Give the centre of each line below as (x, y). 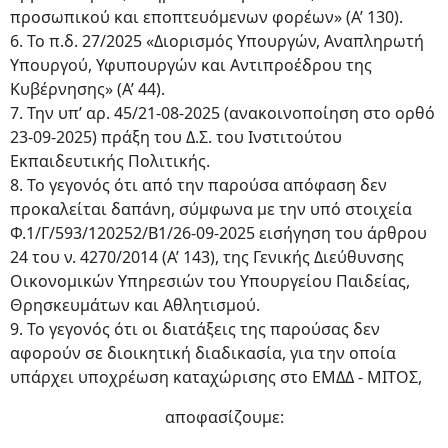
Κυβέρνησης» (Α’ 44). (87, 89)
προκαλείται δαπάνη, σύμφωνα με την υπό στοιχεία (211, 209)
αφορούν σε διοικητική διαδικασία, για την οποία (203, 353)
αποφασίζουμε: (224, 417)
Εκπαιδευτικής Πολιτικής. (110, 161)
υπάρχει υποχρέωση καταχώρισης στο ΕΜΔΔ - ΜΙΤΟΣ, (216, 377)
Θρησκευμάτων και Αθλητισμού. (135, 305)
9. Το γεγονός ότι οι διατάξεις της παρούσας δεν (195, 329)
